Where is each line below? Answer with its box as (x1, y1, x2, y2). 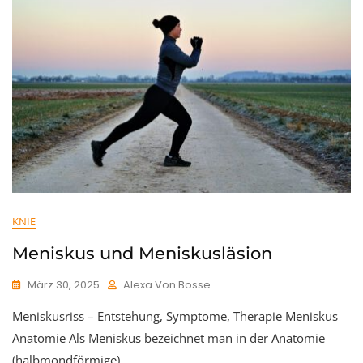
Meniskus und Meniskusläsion (12, 243, 272, 264)
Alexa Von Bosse (123, 277, 211, 293)
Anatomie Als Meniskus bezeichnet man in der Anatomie (12, 330, 325, 347)
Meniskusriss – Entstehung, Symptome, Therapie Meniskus (12, 308, 338, 325)
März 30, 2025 (28, 277, 100, 293)
